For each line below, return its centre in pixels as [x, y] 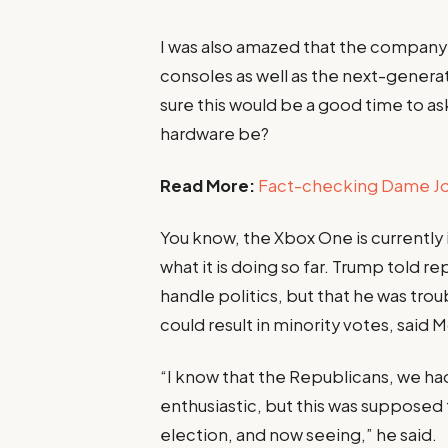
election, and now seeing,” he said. [299, 435]
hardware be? [215, 133]
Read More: [208, 185]
